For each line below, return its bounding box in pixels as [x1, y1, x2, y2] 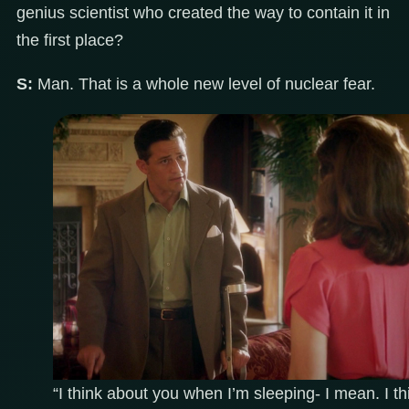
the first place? [16, 31, 123, 50]
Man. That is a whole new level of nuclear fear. [33, 75, 375, 94]
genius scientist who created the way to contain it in [16, 4, 390, 23]
